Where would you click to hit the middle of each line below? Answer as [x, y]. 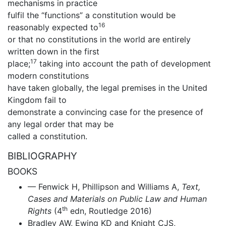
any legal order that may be [61, 124]
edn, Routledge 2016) [110, 211]
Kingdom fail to [37, 100]
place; [19, 63]
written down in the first [53, 51]
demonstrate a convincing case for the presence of [105, 112]
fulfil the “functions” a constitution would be [92, 15]
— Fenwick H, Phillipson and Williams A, [105, 186]
